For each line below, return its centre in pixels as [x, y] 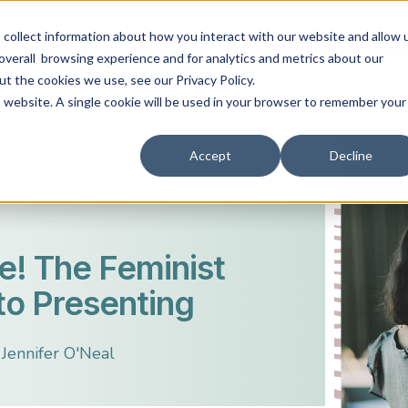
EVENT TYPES [158, 51]
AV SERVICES [286, 51]
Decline [351, 156]
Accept [210, 156]
